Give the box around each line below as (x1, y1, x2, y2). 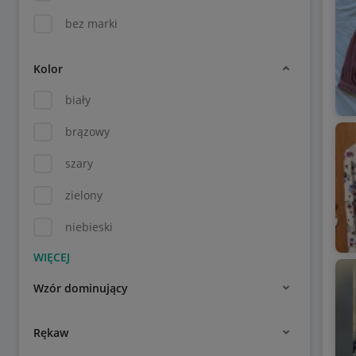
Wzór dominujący (33, 280, 128, 296)
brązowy (65, 124, 110, 139)
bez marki (65, 16, 118, 31)
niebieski (65, 219, 113, 234)
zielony (65, 188, 103, 203)
